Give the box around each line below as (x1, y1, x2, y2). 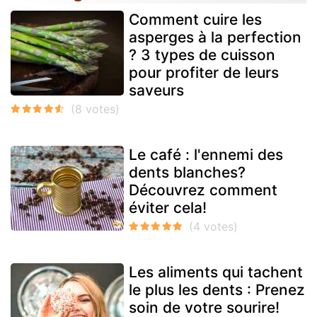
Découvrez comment (129, 181, 277, 200)
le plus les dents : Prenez (129, 281, 305, 299)
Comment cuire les (129, 11, 262, 29)
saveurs (129, 81, 184, 100)
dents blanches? (129, 163, 246, 182)
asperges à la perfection (129, 28, 301, 47)
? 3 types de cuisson (129, 46, 275, 64)
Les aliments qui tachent (129, 263, 303, 282)
